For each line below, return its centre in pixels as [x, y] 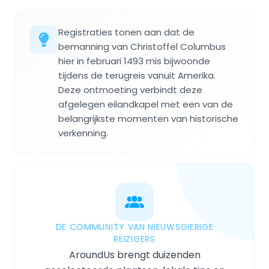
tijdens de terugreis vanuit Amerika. [137, 76]
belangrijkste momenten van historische [148, 119]
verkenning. [83, 133]
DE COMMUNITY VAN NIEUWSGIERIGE [134, 227]
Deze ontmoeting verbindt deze [130, 90]
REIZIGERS [134, 239]
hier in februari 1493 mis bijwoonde [134, 61]
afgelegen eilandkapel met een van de [146, 104]
